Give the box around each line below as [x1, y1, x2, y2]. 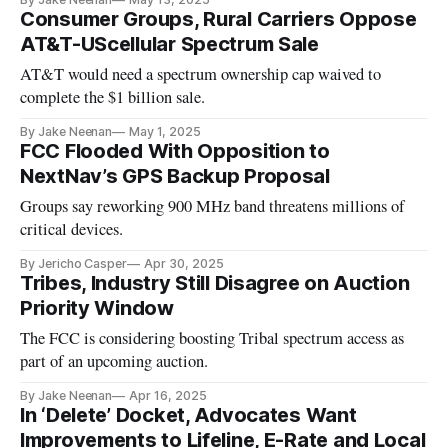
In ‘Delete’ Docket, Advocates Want [20, 402, 357, 427]
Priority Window [20, 295, 174, 320]
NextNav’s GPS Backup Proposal [20, 163, 330, 188]
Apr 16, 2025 [129, 387, 207, 403]
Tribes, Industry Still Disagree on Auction [20, 270, 410, 295]
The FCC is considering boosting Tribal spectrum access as [20, 326, 405, 349]
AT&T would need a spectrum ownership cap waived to [20, 62, 382, 85]
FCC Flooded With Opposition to [20, 138, 330, 163]
